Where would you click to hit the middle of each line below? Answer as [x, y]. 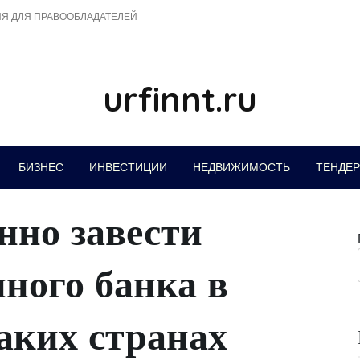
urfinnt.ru [180, 99]
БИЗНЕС [41, 167]
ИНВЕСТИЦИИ [128, 167]
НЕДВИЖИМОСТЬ [241, 167]
